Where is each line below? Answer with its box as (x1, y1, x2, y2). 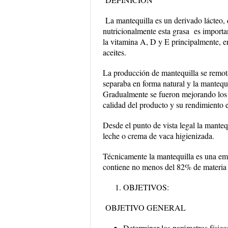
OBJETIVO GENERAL (103, 202, 186, 213)
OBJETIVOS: (123, 182, 169, 192)
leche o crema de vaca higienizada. (103, 130, 214, 141)
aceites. (103, 47, 126, 58)
